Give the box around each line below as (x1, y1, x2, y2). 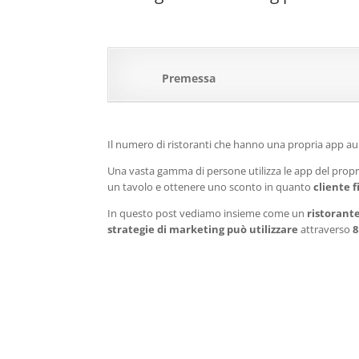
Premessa (162, 71, 216, 86)
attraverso (298, 222, 353, 236)
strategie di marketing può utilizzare (107, 222, 299, 236)
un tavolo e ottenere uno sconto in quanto (107, 179, 314, 194)
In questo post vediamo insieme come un (107, 206, 305, 220)
